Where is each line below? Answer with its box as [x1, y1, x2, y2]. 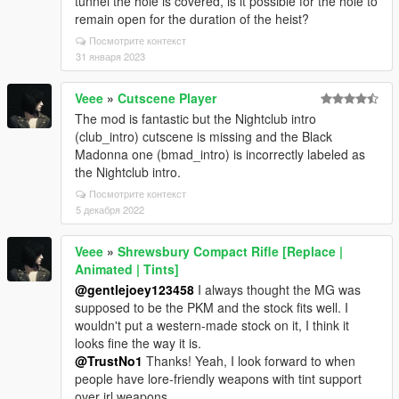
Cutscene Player [118, 89, 216, 107]
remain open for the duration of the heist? [75, 10, 309, 28]
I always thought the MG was [194, 281, 361, 298]
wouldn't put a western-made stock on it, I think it [75, 316, 349, 334]
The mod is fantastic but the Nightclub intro [75, 110, 316, 127]
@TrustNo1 [75, 352, 142, 370]
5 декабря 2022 [76, 202, 144, 216]
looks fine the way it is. [75, 334, 201, 352]
